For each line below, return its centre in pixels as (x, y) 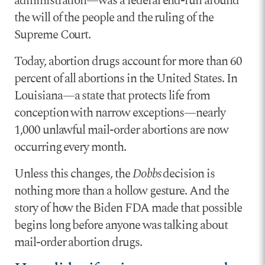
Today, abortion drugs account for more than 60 (128, 61)
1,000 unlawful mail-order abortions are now (121, 130)
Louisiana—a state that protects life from (112, 96)
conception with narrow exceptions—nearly (120, 113)
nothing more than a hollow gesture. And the (122, 191)
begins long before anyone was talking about (121, 225)
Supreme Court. (53, 35)
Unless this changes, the (73, 174)
